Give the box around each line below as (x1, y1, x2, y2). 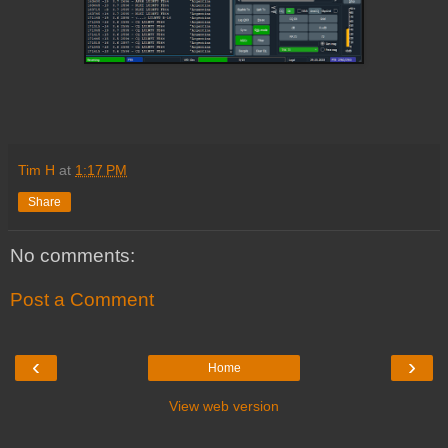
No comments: (10, 245, 135, 267)
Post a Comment (10, 289, 154, 311)
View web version (169, 398, 279, 415)
